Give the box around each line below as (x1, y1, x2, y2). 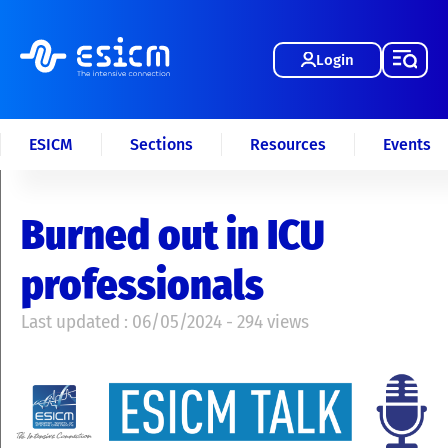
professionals (21, 260, 264, 310)
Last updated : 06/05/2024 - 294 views (21, 310, 309, 333)
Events (383, 135, 431, 154)
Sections (130, 135, 193, 154)
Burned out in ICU (21, 210, 324, 260)
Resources (250, 135, 326, 154)
